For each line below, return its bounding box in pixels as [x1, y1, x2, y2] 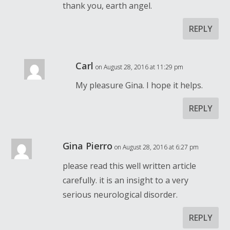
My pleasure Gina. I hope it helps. [75, 79, 203, 91]
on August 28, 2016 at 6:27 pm [114, 142, 199, 151]
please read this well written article [63, 160, 197, 171]
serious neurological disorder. [63, 188, 178, 200]
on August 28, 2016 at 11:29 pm [95, 62, 184, 71]
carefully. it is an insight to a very [63, 174, 189, 186]
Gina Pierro [63, 139, 113, 152]
